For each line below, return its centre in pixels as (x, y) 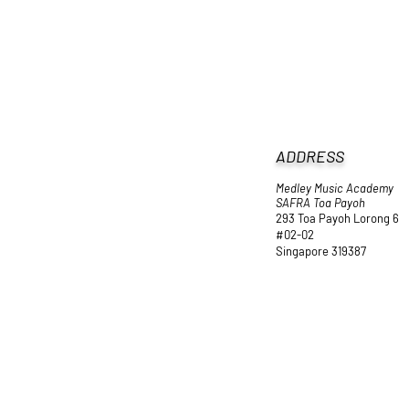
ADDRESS (310, 156)
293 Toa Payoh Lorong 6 (337, 218)
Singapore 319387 (321, 251)
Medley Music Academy (335, 188)
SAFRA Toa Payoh (320, 203)
